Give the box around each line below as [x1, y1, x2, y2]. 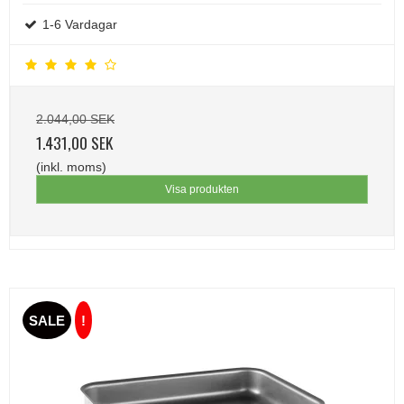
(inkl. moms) [36, 160, 106, 175]
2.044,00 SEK [36, 112, 115, 127]
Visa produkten [165, 183, 239, 197]
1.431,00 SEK [36, 131, 113, 155]
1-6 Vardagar [39, 17, 117, 32]
